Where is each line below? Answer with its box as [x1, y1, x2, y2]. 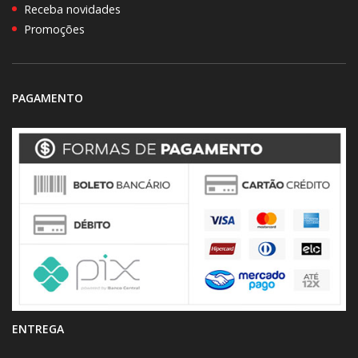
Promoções [24, 21, 85, 37]
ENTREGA [12, 320, 64, 336]
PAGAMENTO [12, 89, 83, 105]
